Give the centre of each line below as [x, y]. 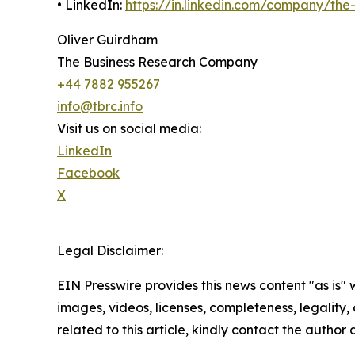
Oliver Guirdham [107, 40]
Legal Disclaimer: [110, 250]
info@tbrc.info [100, 106]
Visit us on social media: [129, 128]
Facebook [88, 173]
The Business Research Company [157, 62]
